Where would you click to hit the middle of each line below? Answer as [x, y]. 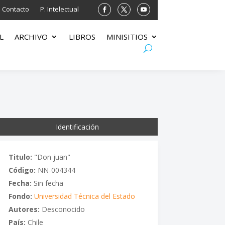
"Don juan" [51, 157]
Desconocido [62, 209]
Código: [22, 170]
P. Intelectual [59, 9]
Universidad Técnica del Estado [84, 196]
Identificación [78, 127]
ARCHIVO [31, 37]
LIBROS [82, 37]
